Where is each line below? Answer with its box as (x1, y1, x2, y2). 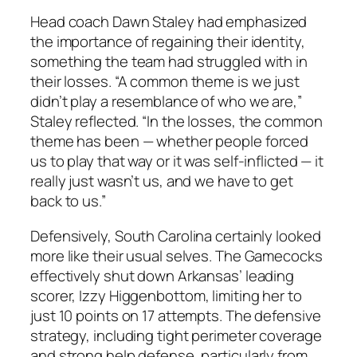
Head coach (30, 11, 112, 33)
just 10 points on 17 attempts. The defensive (30, 304, 321, 326)
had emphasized (194, 11, 308, 33)
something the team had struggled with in (30, 51, 308, 73)
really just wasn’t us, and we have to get (30, 171, 293, 192)
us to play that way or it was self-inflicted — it (30, 151, 324, 172)
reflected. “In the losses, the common (72, 111, 323, 132)
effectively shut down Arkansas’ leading (30, 265, 295, 286)
